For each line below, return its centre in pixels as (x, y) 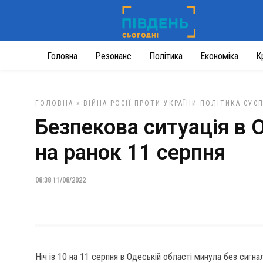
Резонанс (113, 56)
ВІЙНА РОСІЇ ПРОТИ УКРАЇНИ (140, 103)
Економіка (219, 56)
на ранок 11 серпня (130, 153)
